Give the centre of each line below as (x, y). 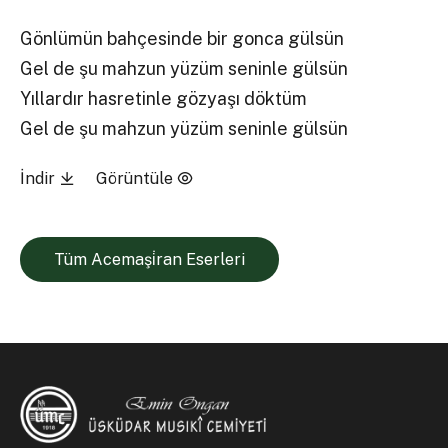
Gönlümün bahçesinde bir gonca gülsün (182, 39)
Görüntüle (136, 178)
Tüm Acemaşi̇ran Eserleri (149, 259)
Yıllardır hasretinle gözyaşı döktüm (164, 99)
